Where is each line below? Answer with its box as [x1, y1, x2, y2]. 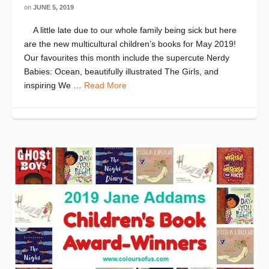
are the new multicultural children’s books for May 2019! [24, 38, 236, 49]
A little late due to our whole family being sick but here [24, 25, 237, 35]
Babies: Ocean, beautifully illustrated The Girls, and [24, 66, 219, 76]
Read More [84, 80, 127, 90]
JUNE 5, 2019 [33, 3, 74, 11]
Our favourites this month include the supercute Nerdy [24, 52, 229, 62]
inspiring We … [24, 80, 84, 90]
